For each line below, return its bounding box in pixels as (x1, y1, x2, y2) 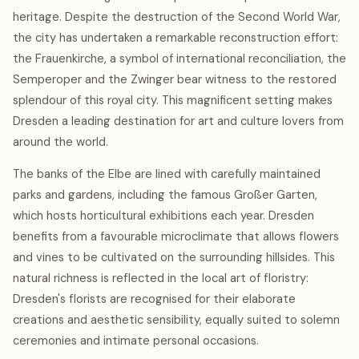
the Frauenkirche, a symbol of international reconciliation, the (13, 50, 346, 67)
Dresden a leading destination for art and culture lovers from (13, 113, 344, 129)
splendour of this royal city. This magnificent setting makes (13, 92, 333, 108)
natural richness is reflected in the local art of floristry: (13, 270, 309, 286)
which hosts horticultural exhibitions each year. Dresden (13, 208, 314, 224)
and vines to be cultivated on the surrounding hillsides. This (13, 249, 335, 265)
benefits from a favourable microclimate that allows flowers (13, 228, 339, 244)
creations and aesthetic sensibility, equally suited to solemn (13, 312, 340, 328)
